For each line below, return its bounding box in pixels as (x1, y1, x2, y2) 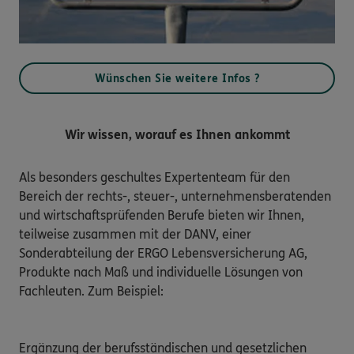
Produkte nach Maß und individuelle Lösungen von (19, 264, 303, 280)
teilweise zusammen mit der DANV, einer (19, 226, 251, 242)
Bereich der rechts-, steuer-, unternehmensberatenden (19, 188, 331, 204)
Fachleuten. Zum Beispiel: (19, 283, 164, 299)
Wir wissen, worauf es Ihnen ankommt (64, 126, 290, 142)
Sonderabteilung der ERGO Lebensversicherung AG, (19, 245, 307, 261)
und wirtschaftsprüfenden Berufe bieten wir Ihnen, (19, 207, 304, 223)
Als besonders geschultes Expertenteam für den (19, 169, 290, 185)
